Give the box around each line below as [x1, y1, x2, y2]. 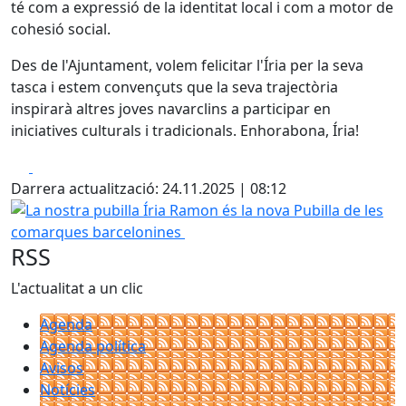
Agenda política [40, 336, 146, 356]
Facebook [32, 156, 98, 176]
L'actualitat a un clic [11, 278, 143, 298]
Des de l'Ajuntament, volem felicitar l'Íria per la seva [11, 55, 363, 75]
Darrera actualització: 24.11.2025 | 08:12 [11, 179, 286, 198]
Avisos [40, 358, 83, 378]
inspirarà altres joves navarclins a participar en [11, 99, 331, 119]
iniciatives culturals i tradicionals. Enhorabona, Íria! [11, 121, 359, 140]
